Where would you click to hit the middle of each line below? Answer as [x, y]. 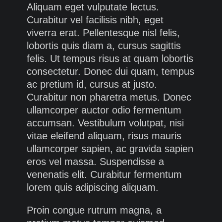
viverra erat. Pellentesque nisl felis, [103, 33]
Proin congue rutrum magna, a [94, 210]
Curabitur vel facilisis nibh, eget [95, 20]
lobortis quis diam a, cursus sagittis [104, 46]
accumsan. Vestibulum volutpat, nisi [105, 123]
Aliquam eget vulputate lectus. [93, 7]
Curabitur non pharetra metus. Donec [109, 97]
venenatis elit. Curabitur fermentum [104, 175]
